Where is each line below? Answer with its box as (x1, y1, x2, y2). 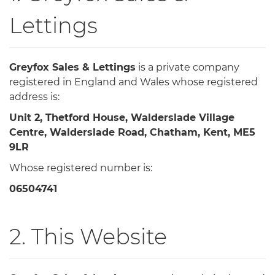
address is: (9, 90, 60, 103)
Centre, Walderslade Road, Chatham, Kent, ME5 (9, 126, 255, 138)
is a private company (136, 61, 239, 73)
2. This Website (9, 223, 167, 250)
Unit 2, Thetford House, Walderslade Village (9, 111, 234, 123)
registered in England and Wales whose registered (9, 76, 258, 88)
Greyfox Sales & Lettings (9, 61, 136, 73)
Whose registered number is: (9, 161, 152, 174)
